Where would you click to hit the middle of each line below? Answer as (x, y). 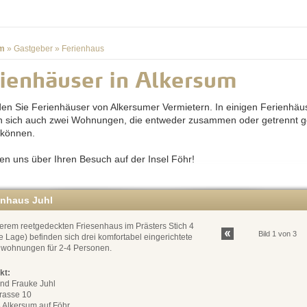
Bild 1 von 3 (278, 233)
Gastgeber (33, 49)
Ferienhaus (83, 49)
